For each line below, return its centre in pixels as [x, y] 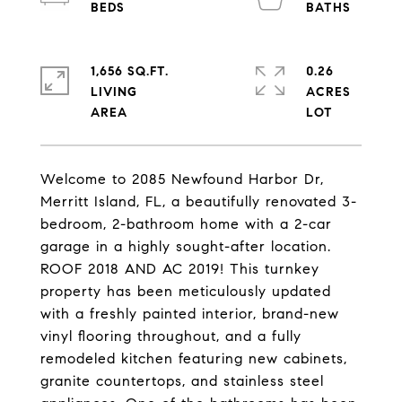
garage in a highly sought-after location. [186, 246]
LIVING [114, 92]
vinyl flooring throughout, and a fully [171, 336]
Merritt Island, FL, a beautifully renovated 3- [199, 201]
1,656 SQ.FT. [130, 71]
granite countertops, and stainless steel [182, 381]
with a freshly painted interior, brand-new [190, 314]
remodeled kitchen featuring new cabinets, [194, 358]
